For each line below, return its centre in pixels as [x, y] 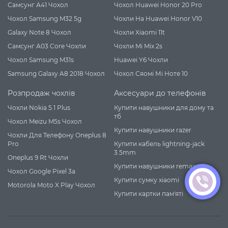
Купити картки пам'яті [149, 193]
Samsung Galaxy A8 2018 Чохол [56, 73]
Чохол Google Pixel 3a [41, 171]
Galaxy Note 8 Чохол [39, 32]
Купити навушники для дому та [164, 107]
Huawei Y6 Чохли [141, 60]
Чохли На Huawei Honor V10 [158, 18]
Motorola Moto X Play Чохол [51, 185]
